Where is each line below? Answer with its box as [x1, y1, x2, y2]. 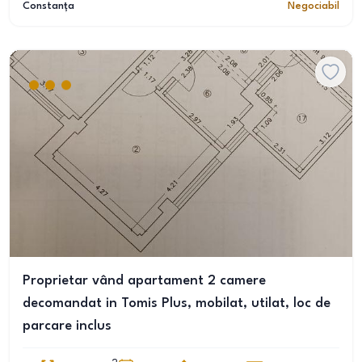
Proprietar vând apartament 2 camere [23, 274, 266, 288]
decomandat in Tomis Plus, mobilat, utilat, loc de [23, 297, 330, 310]
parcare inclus [23, 319, 112, 333]
